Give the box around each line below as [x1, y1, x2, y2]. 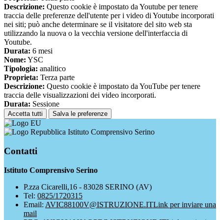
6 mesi [30, 47, 53, 55]
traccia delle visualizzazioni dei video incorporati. [4, 91, 156, 100]
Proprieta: [4, 73, 38, 82]
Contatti [4, 145, 37, 156]
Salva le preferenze [53, 110, 108, 118]
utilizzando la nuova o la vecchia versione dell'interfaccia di [4, 29, 188, 38]
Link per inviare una [153, 200, 216, 209]
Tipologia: [4, 64, 38, 73]
